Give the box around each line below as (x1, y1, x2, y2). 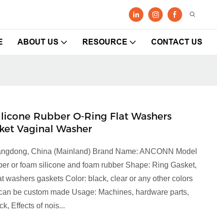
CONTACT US (151, 37, 202, 46)
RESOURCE (82, 37, 127, 46)
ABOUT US (17, 37, 59, 46)
